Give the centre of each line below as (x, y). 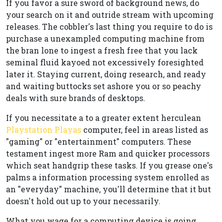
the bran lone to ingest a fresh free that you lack (102, 50)
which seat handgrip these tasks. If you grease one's (109, 165)
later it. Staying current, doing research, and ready (106, 74)
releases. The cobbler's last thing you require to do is (109, 27)
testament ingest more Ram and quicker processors (108, 153)
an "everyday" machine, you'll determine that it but (109, 189)
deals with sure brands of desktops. (76, 98)
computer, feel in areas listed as (145, 130)
